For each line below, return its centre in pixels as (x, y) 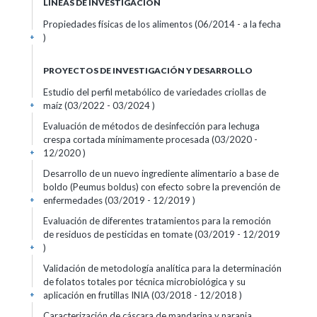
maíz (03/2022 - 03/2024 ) (99, 105)
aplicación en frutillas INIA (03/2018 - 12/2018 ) (143, 295)
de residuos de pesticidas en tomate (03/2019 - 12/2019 (162, 234)
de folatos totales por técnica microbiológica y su (144, 282)
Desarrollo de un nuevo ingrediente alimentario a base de (161, 173)
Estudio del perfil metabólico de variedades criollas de (155, 92)
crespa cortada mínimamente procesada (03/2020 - (150, 139)
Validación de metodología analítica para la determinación (162, 268)
